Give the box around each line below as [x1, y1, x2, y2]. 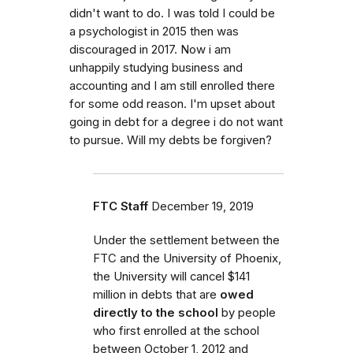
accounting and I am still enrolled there [69, 78, 275, 93]
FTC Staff [93, 199, 148, 214]
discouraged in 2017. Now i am [69, 42, 231, 57]
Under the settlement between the [93, 232, 280, 247]
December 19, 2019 [151, 199, 254, 214]
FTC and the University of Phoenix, [93, 251, 281, 266]
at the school [190, 323, 259, 338]
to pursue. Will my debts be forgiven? [69, 132, 272, 147]
